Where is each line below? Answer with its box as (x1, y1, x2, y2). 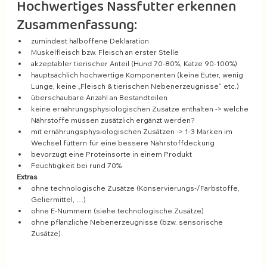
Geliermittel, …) (31, 195, 88, 204)
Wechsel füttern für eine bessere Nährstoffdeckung (31, 138, 216, 148)
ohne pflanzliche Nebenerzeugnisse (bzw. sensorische (31, 218, 225, 227)
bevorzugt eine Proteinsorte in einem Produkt (31, 150, 194, 159)
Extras (17, 172, 39, 182)
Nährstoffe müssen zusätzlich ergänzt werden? (31, 116, 197, 125)
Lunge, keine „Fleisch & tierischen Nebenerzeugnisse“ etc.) (31, 82, 241, 91)
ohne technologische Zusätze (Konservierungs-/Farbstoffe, (31, 184, 241, 193)
